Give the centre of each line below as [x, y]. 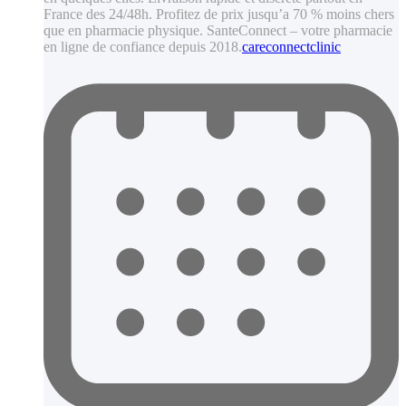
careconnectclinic [291, 47]
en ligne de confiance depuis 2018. [143, 47]
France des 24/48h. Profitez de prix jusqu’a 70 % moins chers [219, 14]
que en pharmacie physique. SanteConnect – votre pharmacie [218, 31]
